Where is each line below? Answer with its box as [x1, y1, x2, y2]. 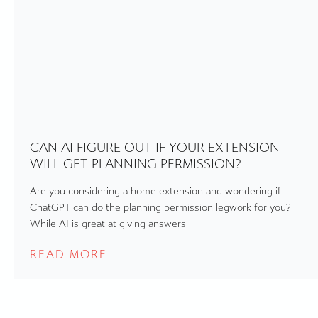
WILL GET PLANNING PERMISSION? [29, 157, 241, 172]
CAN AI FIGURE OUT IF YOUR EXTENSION [29, 141, 280, 156]
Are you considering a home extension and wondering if [29, 185, 281, 198]
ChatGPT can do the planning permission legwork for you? [29, 202, 291, 214]
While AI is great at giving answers [29, 218, 186, 231]
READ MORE [29, 248, 107, 262]
